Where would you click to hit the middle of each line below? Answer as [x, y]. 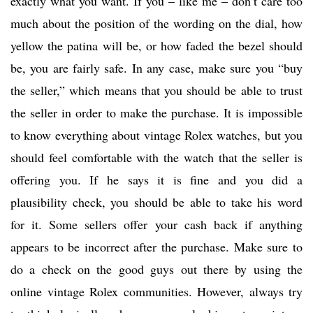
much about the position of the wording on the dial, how [156, 23]
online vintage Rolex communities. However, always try [156, 292]
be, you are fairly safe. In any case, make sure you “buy [156, 68]
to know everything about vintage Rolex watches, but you [156, 135]
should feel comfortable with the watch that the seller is [156, 158]
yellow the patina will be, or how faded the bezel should [156, 46]
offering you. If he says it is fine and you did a [156, 180]
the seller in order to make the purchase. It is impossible [156, 113]
